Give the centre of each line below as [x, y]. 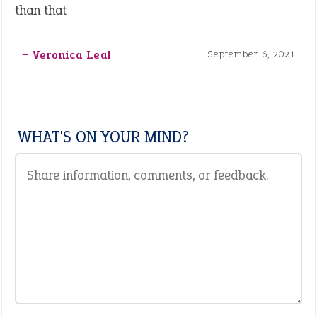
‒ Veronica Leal [67, 55]
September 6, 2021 [251, 54]
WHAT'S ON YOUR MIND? [103, 137]
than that [41, 10]
